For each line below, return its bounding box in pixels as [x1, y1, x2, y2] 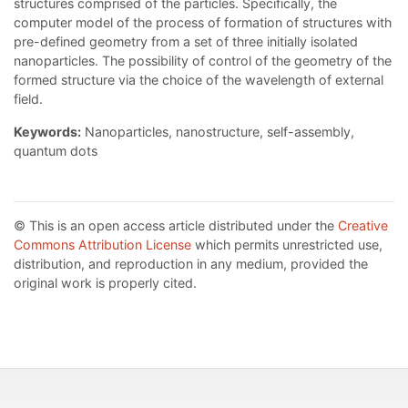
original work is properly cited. [14, 275, 197, 291]
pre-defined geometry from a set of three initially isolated [14, 34, 358, 50]
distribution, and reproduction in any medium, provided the [14, 256, 368, 272]
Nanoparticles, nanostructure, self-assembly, [81, 124, 354, 140]
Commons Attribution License [14, 237, 191, 253]
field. [14, 91, 43, 107]
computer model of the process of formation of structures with [14, 15, 392, 31]
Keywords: [14, 124, 81, 140]
